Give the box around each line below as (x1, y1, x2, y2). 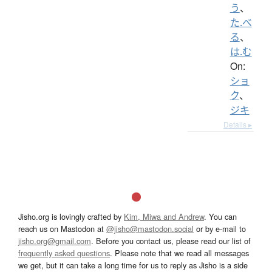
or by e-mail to (194, 222, 246, 234)
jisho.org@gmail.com (18, 234, 91, 246)
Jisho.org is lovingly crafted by (18, 210, 124, 222)
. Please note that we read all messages (110, 246, 249, 259)
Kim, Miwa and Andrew (124, 210, 204, 222)
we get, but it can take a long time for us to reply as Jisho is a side (18, 259, 248, 271)
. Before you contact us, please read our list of (91, 234, 251, 246)
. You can (204, 210, 237, 222)
